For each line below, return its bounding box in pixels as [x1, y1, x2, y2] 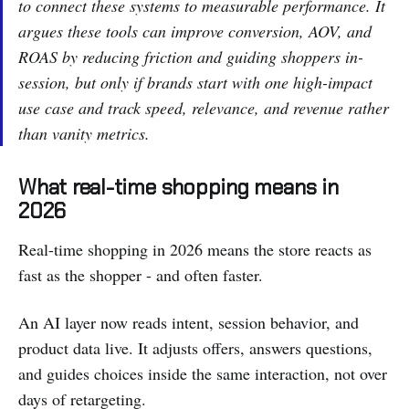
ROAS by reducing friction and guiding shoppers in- [18, 45, 363, 68]
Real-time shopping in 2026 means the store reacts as [18, 237, 372, 260]
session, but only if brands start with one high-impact [18, 70, 372, 93]
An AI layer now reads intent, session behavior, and [18, 310, 359, 333]
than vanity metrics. [18, 121, 150, 144]
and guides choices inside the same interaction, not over [18, 362, 387, 384]
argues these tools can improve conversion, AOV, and [18, 19, 372, 42]
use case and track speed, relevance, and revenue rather [18, 96, 389, 119]
